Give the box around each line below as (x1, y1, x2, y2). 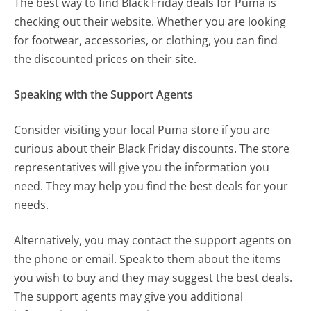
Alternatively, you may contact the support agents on (14, 232, 292, 248)
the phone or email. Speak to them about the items (14, 251, 282, 267)
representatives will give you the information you (14, 159, 270, 175)
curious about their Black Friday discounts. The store (14, 140, 290, 156)
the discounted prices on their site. (14, 51, 197, 67)
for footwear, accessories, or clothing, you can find (14, 32, 278, 48)
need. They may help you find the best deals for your (14, 178, 289, 194)
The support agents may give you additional (14, 288, 244, 304)
